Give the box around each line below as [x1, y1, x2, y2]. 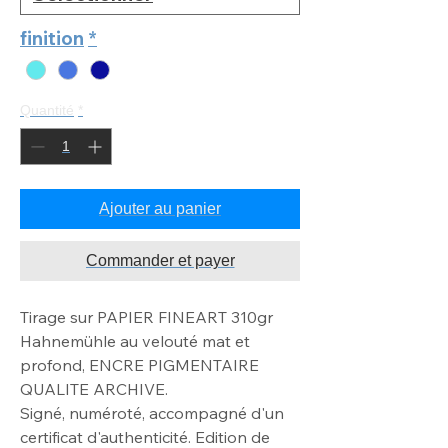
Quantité [20, 102, 74, 119]
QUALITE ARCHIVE [20, 379, 165, 400]
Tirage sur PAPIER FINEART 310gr [20, 307, 273, 328]
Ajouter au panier [99, 200, 221, 218]
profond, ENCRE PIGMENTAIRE [20, 355, 259, 376]
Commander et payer [85, 252, 235, 270]
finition [20, 26, 84, 51]
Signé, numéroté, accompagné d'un [20, 403, 284, 424]
